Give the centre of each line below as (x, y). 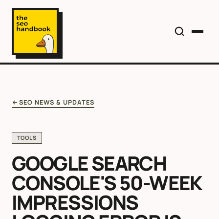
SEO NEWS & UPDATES (57, 102)
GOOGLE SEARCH (89, 163)
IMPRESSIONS (75, 202)
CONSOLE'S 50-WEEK (107, 183)
